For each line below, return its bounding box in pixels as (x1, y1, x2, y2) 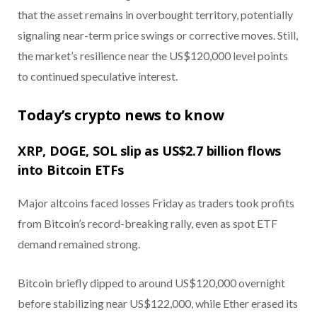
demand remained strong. (18, 236, 140, 250)
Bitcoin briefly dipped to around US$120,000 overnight (18, 275, 285, 289)
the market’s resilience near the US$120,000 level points (18, 49, 288, 63)
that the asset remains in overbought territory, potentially (18, 8, 293, 22)
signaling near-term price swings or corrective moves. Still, (18, 28, 298, 42)
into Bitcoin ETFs (18, 161, 124, 178)
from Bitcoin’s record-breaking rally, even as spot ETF (18, 216, 277, 230)
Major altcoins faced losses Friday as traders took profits (18, 195, 294, 209)
